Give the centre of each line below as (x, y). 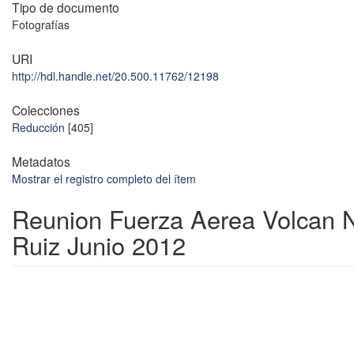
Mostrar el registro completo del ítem (104, 179)
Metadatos (41, 162)
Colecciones (46, 110)
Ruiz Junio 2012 (99, 245)
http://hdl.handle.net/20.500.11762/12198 (115, 76)
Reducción (38, 128)
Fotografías (41, 25)
